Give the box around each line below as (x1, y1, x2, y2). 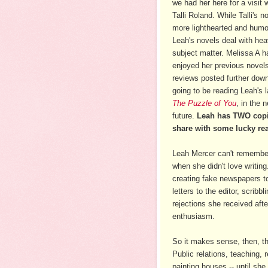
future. (172, 111, 197, 120)
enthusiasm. (172, 211, 215, 221)
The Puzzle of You (172, 98, 236, 108)
